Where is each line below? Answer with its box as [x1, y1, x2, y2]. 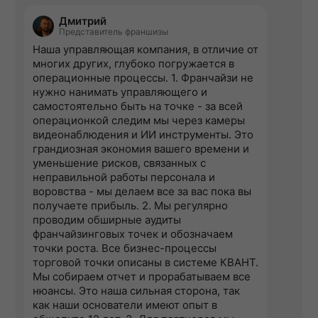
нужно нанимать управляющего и [33, 85, 207, 99]
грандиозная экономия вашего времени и [33, 142, 249, 156]
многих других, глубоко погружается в [33, 57, 234, 71]
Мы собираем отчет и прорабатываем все [33, 270, 251, 284]
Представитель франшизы [59, 26, 168, 38]
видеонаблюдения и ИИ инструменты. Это [33, 128, 253, 142]
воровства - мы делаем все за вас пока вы [33, 185, 251, 199]
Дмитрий [59, 14, 106, 28]
